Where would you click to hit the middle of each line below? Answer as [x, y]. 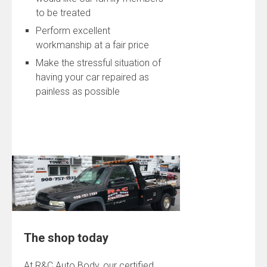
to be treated [63, 13]
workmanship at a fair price [92, 45]
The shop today [66, 238]
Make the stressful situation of [98, 63]
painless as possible [78, 91]
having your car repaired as [92, 77]
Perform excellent [73, 30]
